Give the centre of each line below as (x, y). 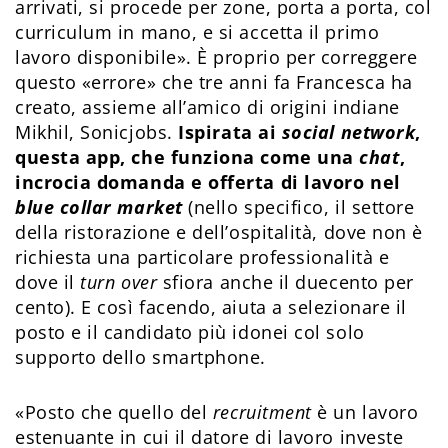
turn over (119, 282)
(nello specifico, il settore (298, 207)
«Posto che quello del (114, 412)
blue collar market (99, 207)
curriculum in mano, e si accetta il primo (197, 32)
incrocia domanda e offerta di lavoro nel (208, 182)
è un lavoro (368, 412)
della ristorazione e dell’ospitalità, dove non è (219, 232)
